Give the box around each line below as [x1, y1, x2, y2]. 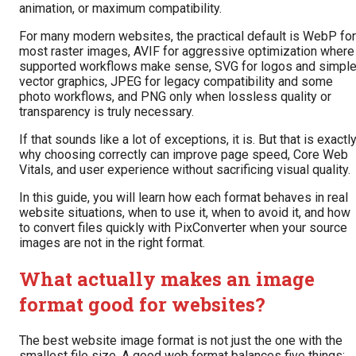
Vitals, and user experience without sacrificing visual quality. [19, 162, 350, 178]
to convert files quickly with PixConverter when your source [19, 220, 347, 236]
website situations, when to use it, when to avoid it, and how [19, 205, 350, 221]
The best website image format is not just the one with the [19, 333, 342, 349]
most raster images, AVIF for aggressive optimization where [19, 44, 354, 60]
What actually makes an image [19, 266, 315, 292]
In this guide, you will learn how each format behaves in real [19, 190, 348, 206]
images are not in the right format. [19, 235, 205, 251]
